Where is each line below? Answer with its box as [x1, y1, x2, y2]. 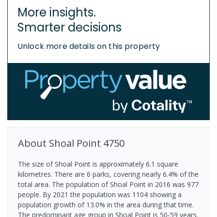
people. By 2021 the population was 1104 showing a [18, 189, 182, 199]
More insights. [17, 4, 96, 20]
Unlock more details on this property [17, 40, 160, 52]
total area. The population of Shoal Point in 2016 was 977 [18, 179, 199, 189]
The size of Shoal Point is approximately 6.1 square [18, 159, 178, 169]
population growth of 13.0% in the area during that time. [18, 200, 194, 209]
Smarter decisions [17, 19, 122, 35]
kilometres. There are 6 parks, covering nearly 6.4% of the [18, 169, 199, 179]
